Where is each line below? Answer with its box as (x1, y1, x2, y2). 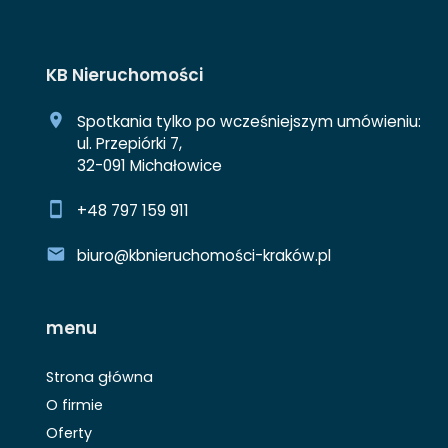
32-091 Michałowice (76, 154, 222, 176)
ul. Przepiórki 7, (76, 132, 182, 154)
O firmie (46, 395, 103, 416)
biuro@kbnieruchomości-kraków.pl (76, 244, 331, 266)
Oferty (46, 423, 92, 444)
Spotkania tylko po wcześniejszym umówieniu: (76, 110, 421, 132)
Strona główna (46, 367, 153, 388)
